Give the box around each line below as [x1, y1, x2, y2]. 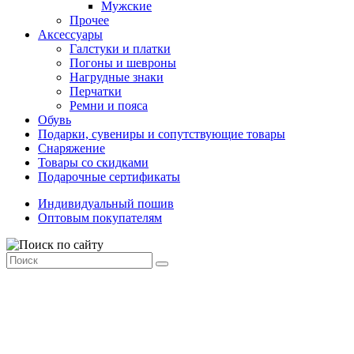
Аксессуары [38, 28, 103, 41]
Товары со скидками [38, 156, 149, 169]
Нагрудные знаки [70, 70, 164, 84]
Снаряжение [38, 141, 105, 155]
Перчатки [70, 85, 122, 98]
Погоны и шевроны [70, 56, 176, 70]
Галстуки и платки [70, 42, 171, 55]
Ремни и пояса [70, 99, 148, 112]
